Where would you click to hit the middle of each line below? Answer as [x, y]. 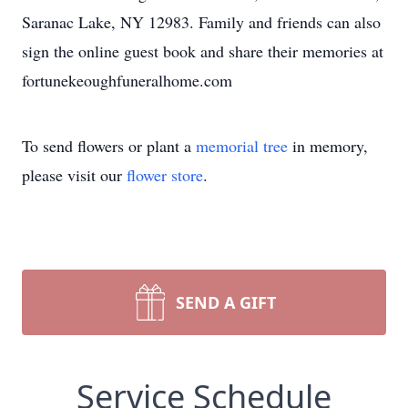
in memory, [328, 146]
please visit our [74, 175]
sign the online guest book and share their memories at [203, 51]
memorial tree [242, 146]
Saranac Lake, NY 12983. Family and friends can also [201, 22]
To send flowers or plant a [109, 146]
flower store [165, 175]
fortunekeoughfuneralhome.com [127, 80]
